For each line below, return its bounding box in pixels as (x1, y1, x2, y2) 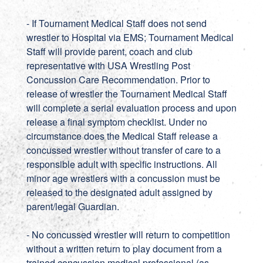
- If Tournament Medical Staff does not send (26, 16, 207, 30)
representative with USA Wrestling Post (26, 59, 190, 72)
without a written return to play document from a (26, 242, 222, 255)
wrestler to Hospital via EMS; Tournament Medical (26, 31, 234, 44)
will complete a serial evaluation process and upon (26, 101, 237, 114)
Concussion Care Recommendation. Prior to (26, 73, 210, 86)
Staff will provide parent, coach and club (26, 45, 193, 58)
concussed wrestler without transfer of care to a (26, 143, 221, 157)
